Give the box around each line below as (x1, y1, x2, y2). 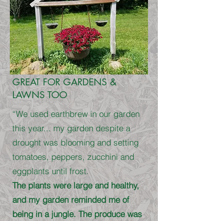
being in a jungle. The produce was (12, 209, 142, 219)
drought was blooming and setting (12, 137, 139, 147)
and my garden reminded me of (12, 194, 129, 205)
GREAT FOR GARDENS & (12, 76, 116, 88)
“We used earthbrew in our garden (12, 109, 140, 119)
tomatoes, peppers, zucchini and (12, 151, 134, 162)
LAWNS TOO (12, 89, 67, 101)
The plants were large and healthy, (12, 180, 139, 190)
